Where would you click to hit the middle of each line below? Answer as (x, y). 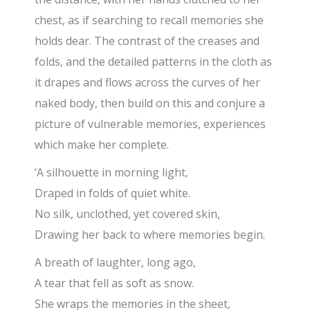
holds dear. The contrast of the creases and (147, 41)
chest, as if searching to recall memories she (149, 20)
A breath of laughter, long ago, (116, 263)
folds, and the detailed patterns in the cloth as (154, 62)
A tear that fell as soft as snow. (115, 283)
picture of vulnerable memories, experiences (151, 124)
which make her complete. (102, 145)
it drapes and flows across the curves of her (148, 83)
